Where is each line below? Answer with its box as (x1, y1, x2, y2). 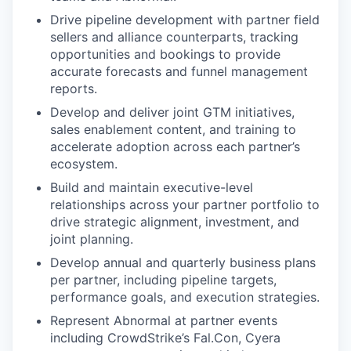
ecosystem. (50, 155, 118, 172)
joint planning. (50, 230, 133, 247)
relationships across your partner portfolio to (50, 196, 320, 212)
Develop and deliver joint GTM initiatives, (50, 103, 295, 120)
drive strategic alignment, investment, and (50, 213, 299, 230)
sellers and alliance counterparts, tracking (50, 28, 299, 45)
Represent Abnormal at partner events (50, 312, 277, 328)
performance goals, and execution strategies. (50, 288, 320, 305)
